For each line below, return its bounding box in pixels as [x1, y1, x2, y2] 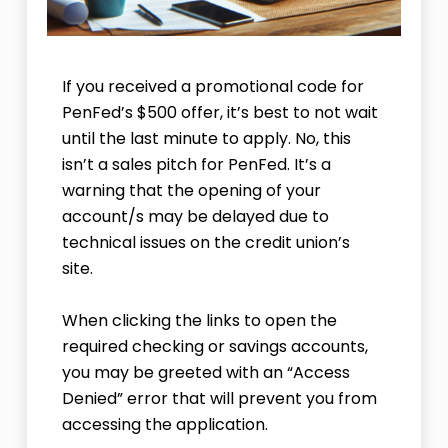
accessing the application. [61, 413, 272, 437]
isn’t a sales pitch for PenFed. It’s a [61, 153, 331, 177]
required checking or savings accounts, [61, 335, 368, 359]
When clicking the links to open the [61, 309, 337, 333]
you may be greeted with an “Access [61, 361, 350, 385]
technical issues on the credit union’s [61, 231, 350, 255]
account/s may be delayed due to [61, 205, 329, 229]
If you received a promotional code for [61, 75, 364, 99]
